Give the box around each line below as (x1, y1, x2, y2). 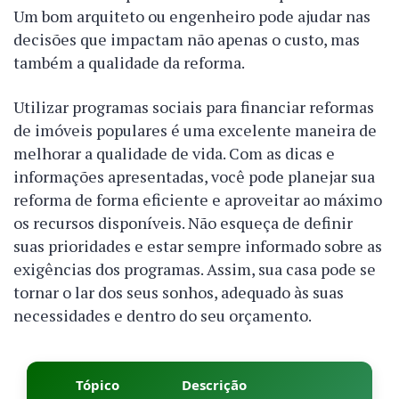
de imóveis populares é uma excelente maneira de (13, 119, 377, 142)
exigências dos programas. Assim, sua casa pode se (13, 258, 376, 281)
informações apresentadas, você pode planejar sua (13, 166, 375, 188)
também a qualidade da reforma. (13, 52, 245, 74)
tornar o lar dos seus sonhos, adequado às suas (13, 281, 344, 304)
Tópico (75, 376, 119, 395)
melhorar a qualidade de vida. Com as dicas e (13, 142, 335, 165)
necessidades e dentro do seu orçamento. (13, 305, 312, 327)
